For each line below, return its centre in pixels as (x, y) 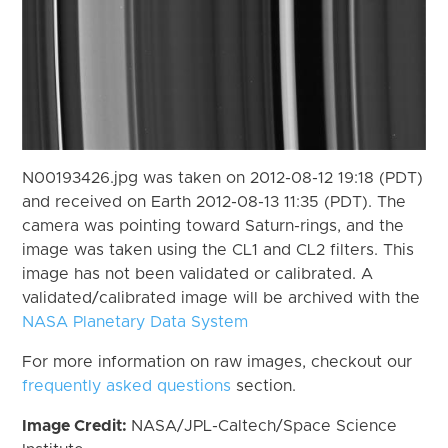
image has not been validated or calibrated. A (198, 273)
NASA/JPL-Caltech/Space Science (264, 425)
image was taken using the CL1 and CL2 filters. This (218, 249)
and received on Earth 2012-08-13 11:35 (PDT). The (214, 201)
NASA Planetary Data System (135, 321)
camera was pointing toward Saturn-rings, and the (213, 225)
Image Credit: (77, 425)
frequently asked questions (127, 385)
